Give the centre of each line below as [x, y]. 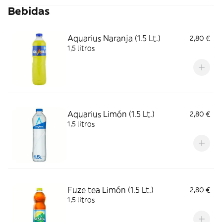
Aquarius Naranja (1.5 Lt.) [114, 38]
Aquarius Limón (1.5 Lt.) [111, 114]
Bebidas [29, 11]
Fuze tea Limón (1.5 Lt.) [111, 190]
